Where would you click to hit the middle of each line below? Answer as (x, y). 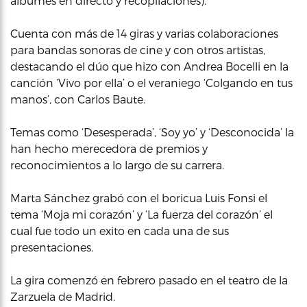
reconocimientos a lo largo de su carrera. (117, 165)
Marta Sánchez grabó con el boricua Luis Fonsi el (139, 198)
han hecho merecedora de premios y (109, 148)
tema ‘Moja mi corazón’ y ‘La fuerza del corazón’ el (142, 214)
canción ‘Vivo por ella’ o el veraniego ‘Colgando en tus (151, 83)
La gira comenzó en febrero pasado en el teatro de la (149, 280)
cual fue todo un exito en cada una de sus (120, 231)
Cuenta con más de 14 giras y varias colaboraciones (144, 33)
